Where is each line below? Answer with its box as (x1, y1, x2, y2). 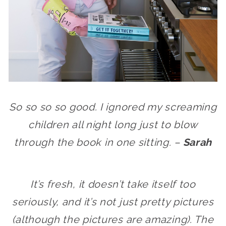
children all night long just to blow (28, 118, 198, 131)
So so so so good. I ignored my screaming (9, 100, 217, 113)
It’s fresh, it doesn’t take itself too (30, 178, 196, 190)
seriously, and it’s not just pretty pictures (12, 195, 214, 208)
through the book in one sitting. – (14, 136, 183, 148)
